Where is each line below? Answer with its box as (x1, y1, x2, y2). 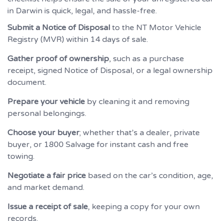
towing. (7, 151, 35, 161)
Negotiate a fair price (7, 170, 86, 181)
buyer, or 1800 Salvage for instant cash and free (7, 139, 188, 149)
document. (7, 77, 46, 87)
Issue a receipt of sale (7, 201, 88, 212)
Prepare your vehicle (7, 96, 85, 107)
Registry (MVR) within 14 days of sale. (7, 34, 148, 44)
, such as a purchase (109, 53, 184, 64)
